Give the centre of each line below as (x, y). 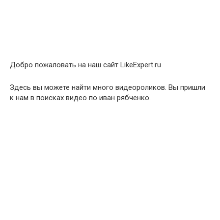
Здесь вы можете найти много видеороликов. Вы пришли (108, 87)
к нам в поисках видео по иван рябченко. (80, 98)
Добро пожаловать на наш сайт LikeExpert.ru (85, 65)
